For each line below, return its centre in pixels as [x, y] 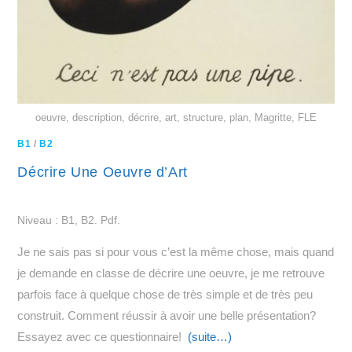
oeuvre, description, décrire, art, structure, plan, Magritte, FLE [176, 118]
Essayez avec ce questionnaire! [103, 337]
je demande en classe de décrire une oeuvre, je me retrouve [171, 273]
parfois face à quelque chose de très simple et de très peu [165, 295]
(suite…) [210, 337]
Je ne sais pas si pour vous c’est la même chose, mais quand [176, 252]
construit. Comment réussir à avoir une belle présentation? [167, 316]
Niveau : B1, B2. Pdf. [69, 220]
